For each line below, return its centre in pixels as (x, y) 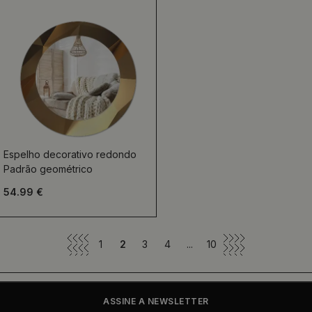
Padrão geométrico (48, 169)
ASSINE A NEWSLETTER (156, 301)
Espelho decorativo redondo (70, 154)
